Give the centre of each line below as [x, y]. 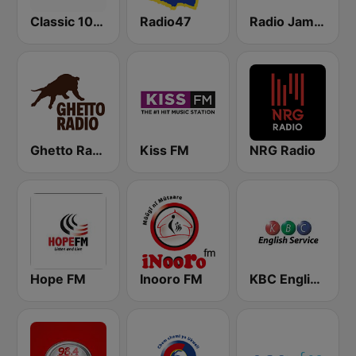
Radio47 [166, 21]
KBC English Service [315, 279]
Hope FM [58, 279]
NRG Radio [282, 150]
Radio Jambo [319, 21]
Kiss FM [164, 150]
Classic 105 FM [98, 21]
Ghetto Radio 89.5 [97, 150]
